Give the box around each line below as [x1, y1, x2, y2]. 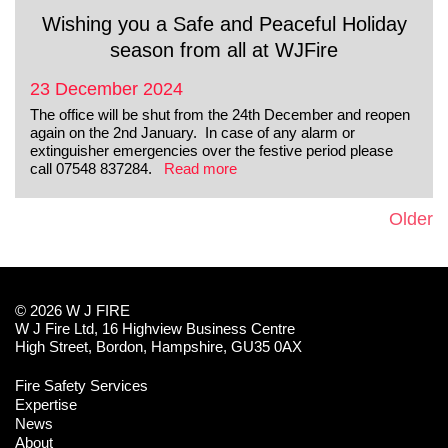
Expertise [15, 395, 77, 413]
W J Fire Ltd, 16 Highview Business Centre [15, 319, 295, 337]
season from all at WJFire [110, 38, 338, 61]
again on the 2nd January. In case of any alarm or [30, 123, 355, 141]
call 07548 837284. [30, 159, 164, 177]
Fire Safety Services [15, 376, 148, 394]
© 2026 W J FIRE [15, 301, 130, 319]
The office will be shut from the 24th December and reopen [30, 105, 410, 123]
